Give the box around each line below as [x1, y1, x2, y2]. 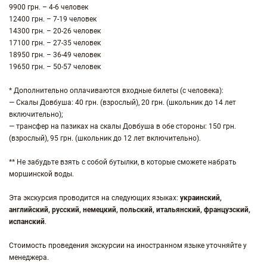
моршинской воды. [9, 170, 74, 178]
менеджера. [9, 253, 49, 262]
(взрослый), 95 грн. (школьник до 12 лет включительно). [9, 134, 201, 142]
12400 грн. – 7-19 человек [9, 15, 97, 23]
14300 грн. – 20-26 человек [9, 27, 101, 35]
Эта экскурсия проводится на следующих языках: [9, 194, 180, 202]
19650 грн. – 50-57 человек [9, 63, 101, 71]
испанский [9, 218, 45, 226]
